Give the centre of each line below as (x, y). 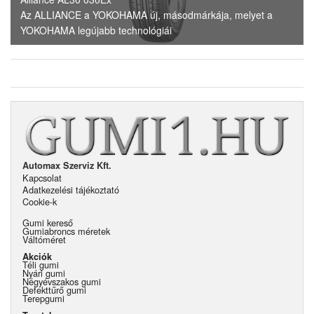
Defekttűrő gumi (54, 289)
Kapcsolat (42, 177)
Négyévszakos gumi (62, 281)
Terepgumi (43, 298)
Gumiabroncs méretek (66, 231)
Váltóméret (44, 239)
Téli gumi (41, 264)
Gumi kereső (48, 222)
